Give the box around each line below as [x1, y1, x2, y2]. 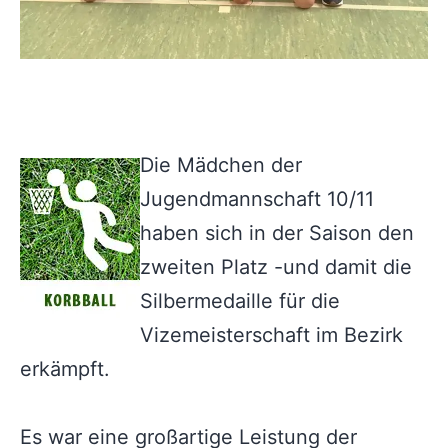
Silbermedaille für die [140, 288, 340, 313]
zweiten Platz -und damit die [140, 254, 412, 279]
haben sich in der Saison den [140, 220, 414, 245]
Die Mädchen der [140, 152, 302, 177]
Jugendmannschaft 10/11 [140, 186, 374, 211]
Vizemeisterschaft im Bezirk [140, 322, 403, 347]
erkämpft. [20, 356, 110, 381]
